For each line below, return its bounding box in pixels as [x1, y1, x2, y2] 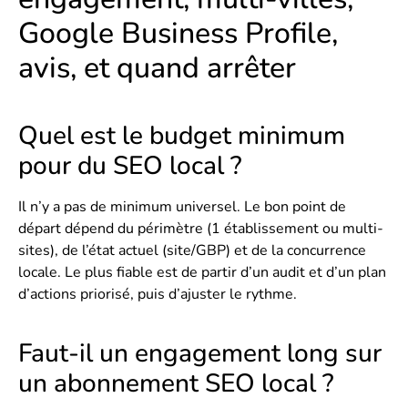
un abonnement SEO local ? [18, 365, 334, 401]
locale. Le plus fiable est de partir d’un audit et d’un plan [18, 261, 386, 282]
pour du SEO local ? [18, 148, 242, 183]
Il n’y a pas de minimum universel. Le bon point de [18, 196, 346, 217]
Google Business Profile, [18, 13, 338, 53]
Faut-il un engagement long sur [18, 335, 382, 371]
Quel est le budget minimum [18, 117, 345, 153]
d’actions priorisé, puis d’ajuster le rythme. [18, 283, 297, 304]
